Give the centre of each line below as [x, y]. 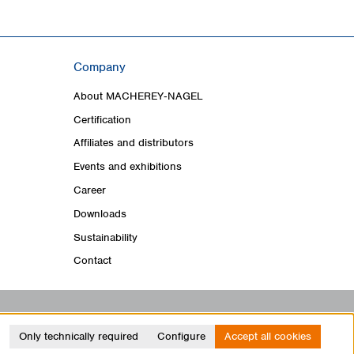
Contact [92, 261]
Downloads [100, 213]
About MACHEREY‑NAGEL [138, 96]
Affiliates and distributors [134, 143]
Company [100, 67]
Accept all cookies [268, 336]
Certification [102, 119]
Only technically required [79, 336]
